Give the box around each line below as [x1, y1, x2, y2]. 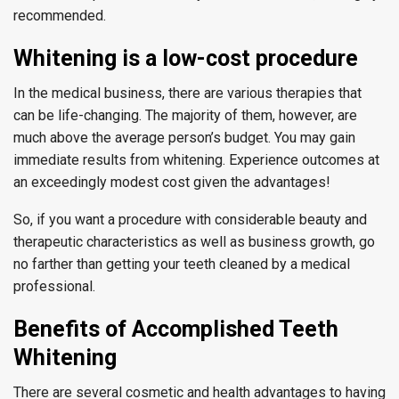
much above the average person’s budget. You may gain [13, 129, 355, 146]
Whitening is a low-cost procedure [13, 45, 358, 71]
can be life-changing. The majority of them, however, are [13, 107, 357, 124]
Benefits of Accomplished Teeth [13, 316, 338, 342]
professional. [13, 278, 95, 295]
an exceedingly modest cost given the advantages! [13, 174, 330, 191]
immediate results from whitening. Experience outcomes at [13, 151, 379, 168]
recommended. [13, 7, 106, 24]
